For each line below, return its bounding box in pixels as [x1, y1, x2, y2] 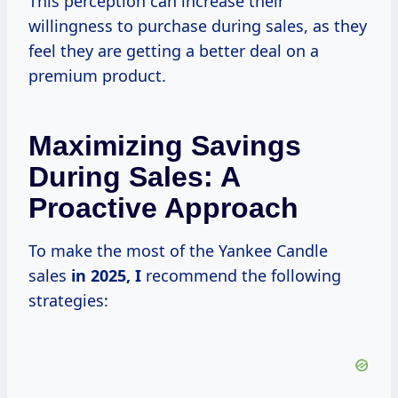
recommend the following [141, 265, 341, 287]
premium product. [28, 65, 166, 87]
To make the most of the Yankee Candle [28, 240, 328, 262]
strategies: [28, 290, 108, 312]
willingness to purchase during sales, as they [28, 15, 367, 37]
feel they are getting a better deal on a [28, 40, 319, 62]
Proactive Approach [28, 192, 298, 225]
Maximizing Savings [28, 130, 301, 163]
